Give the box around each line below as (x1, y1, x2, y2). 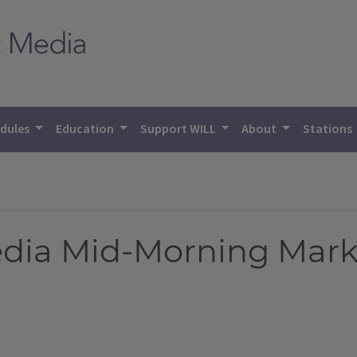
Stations (303, 120, 355, 138)
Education (56, 120, 117, 138)
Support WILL (139, 120, 218, 138)
